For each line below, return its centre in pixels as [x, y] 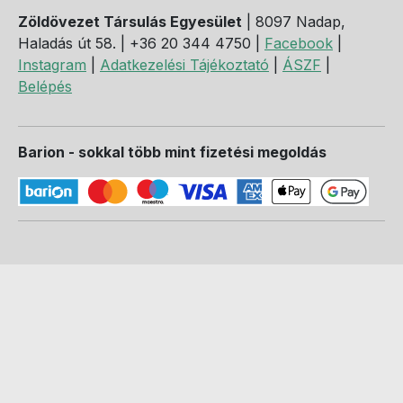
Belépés [45, 86]
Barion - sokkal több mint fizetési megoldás [172, 152]
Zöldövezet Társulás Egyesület [130, 22]
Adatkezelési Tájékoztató [184, 65]
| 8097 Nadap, [294, 22]
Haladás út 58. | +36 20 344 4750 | [141, 43]
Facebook [299, 43]
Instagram [52, 65]
